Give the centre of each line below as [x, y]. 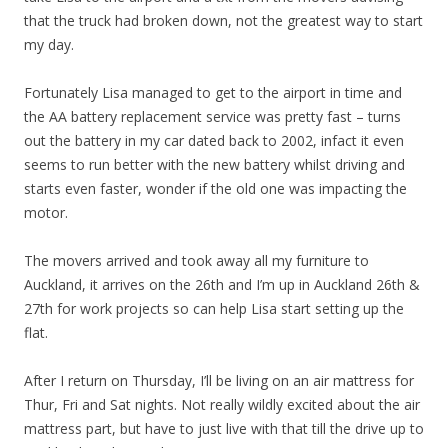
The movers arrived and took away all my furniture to [196, 260]
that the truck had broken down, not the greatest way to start [223, 20]
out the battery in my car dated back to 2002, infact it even [214, 140]
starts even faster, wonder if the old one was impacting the [215, 188]
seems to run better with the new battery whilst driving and [214, 164]
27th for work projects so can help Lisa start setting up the [214, 308]
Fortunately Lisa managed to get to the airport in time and [213, 92]
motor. [46, 212]
